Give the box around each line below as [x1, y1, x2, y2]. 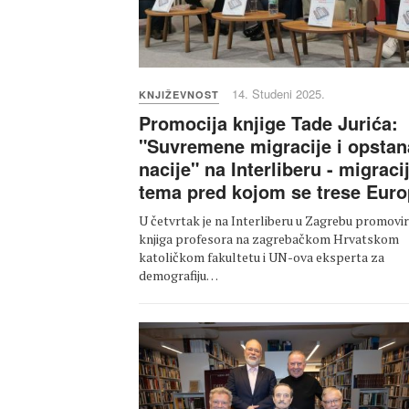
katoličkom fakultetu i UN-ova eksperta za [139, 248, 384, 267]
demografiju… [139, 267, 218, 285]
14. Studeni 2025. [232, 85, 325, 103]
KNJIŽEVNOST [139, 88, 219, 102]
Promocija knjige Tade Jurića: [139, 110, 398, 137]
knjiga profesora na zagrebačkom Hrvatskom [139, 230, 399, 248]
